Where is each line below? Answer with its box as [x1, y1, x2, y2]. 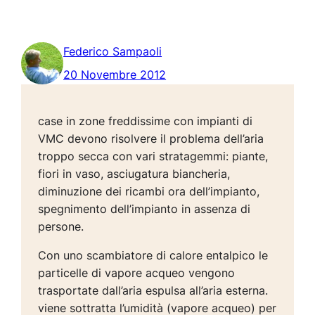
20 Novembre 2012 [63, 67, 167, 82]
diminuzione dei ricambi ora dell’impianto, [38, 184, 260, 199]
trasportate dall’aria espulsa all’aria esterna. [38, 283, 269, 298]
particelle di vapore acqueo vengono [38, 266, 236, 281]
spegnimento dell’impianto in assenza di [38, 202, 251, 217]
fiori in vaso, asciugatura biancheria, [38, 167, 231, 181]
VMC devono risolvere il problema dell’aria [38, 131, 264, 146]
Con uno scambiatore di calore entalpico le [38, 248, 269, 263]
